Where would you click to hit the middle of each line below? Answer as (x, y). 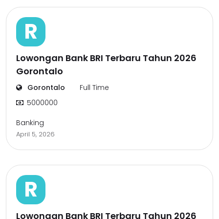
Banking (30, 123)
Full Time (94, 88)
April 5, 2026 (35, 134)
